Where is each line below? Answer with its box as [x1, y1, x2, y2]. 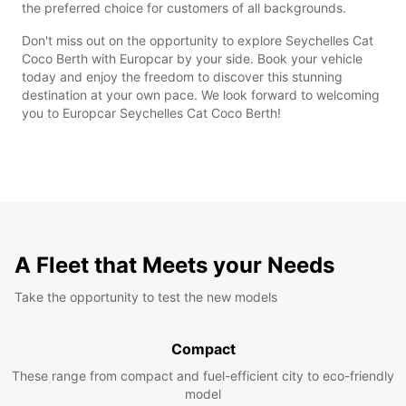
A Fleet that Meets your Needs [14, 251, 334, 278]
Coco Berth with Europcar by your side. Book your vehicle [22, 50, 362, 66]
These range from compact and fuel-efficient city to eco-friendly [12, 367, 394, 383]
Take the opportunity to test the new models [14, 288, 277, 304]
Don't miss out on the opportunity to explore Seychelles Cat [22, 32, 373, 48]
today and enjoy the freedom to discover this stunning [22, 68, 343, 84]
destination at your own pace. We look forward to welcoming [22, 86, 380, 102]
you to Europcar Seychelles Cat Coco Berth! [22, 104, 281, 121]
